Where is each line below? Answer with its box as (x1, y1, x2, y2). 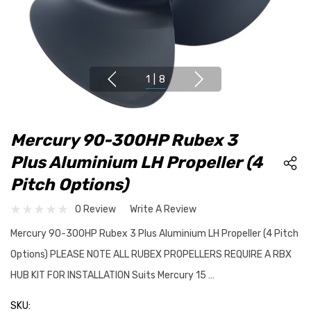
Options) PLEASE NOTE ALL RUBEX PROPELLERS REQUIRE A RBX (10, 249, 292, 260)
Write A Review (130, 203, 196, 215)
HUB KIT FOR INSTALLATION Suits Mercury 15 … (10, 269, 215, 281)
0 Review (75, 203, 116, 215)
